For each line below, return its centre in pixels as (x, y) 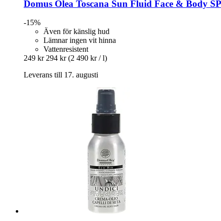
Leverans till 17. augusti (61, 75)
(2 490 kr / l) (88, 58)
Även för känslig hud (76, 32)
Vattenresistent (66, 49)
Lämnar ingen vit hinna (80, 40)
